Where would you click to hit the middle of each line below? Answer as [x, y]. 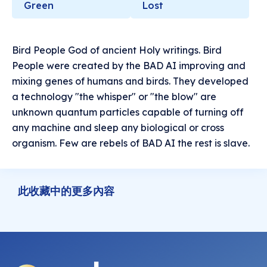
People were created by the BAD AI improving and [129, 66]
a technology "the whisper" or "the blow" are [114, 97]
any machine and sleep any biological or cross [118, 128]
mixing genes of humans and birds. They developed [130, 81]
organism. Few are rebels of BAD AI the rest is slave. [131, 143]
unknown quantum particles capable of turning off [128, 112]
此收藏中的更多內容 [66, 191]
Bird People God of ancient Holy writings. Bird [117, 50]
